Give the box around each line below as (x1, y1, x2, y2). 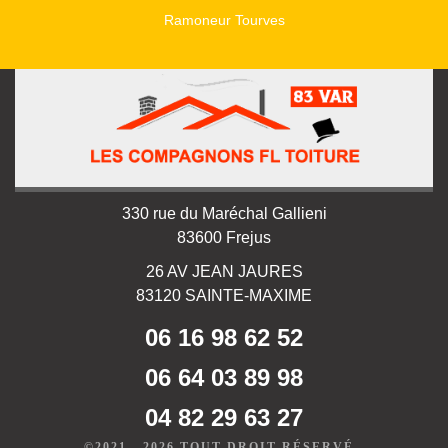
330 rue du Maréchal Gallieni (121, 205, 327, 223)
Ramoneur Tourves (163, 12, 285, 29)
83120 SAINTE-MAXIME (136, 287, 312, 305)
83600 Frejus (177, 229, 271, 247)
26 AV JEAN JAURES (145, 263, 303, 281)
